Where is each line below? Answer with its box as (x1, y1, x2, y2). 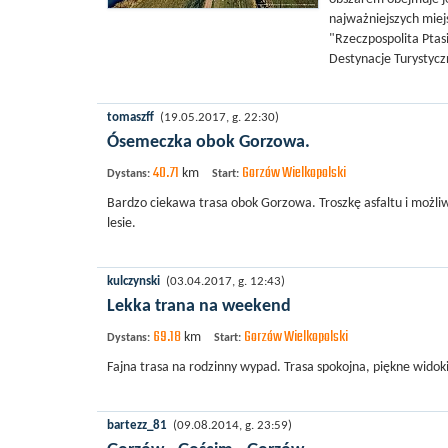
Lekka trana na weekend (107, 297, 291, 316)
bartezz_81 (107, 420, 167, 432)
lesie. (107, 216, 136, 231)
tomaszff (107, 112, 154, 124)
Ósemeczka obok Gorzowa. (107, 133, 310, 152)
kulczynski (107, 276, 160, 288)
